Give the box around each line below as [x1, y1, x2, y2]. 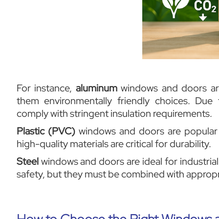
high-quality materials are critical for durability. [16, 137, 211, 150]
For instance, [16, 82, 76, 94]
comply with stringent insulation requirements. [16, 107, 212, 120]
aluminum [75, 82, 117, 94]
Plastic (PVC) [16, 125, 75, 137]
